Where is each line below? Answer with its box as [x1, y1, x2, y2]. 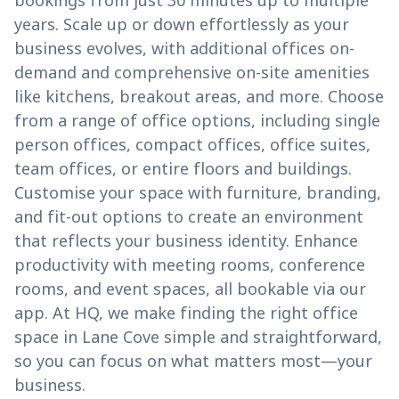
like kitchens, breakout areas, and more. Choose [14, 85, 384, 108]
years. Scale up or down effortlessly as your [14, 13, 349, 36]
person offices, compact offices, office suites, [14, 134, 370, 156]
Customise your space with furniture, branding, [14, 182, 381, 204]
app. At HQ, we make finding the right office [14, 302, 358, 324]
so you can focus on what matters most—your [14, 350, 372, 372]
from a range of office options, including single [14, 110, 380, 132]
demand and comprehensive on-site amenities [14, 61, 370, 84]
